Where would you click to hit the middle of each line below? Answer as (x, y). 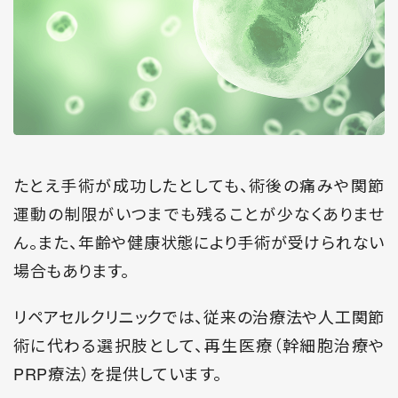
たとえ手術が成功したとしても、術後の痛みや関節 (199, 185)
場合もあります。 (72, 271)
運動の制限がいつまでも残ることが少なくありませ (199, 214)
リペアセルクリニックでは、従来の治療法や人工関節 (199, 317)
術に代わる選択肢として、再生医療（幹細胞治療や (199, 345)
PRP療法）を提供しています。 (118, 374)
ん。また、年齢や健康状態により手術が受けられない (199, 242)
